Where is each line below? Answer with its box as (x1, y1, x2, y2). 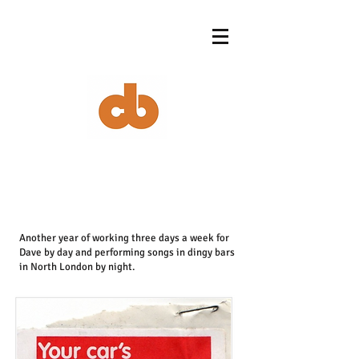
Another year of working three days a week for (19, 232, 229, 244)
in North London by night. (19, 260, 135, 273)
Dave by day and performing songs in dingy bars (19, 246, 235, 259)
